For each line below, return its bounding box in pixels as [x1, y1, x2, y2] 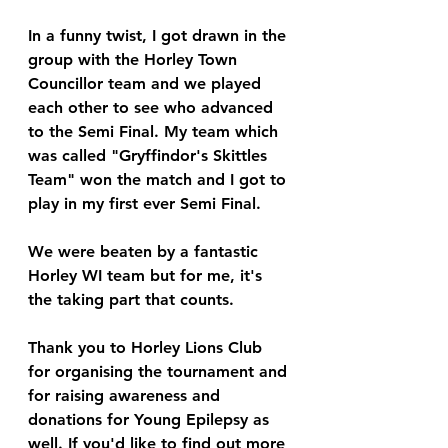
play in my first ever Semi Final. [28, 194, 261, 213]
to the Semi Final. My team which [28, 122, 283, 141]
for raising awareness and [28, 386, 225, 405]
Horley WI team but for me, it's [28, 266, 267, 285]
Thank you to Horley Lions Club [28, 338, 267, 357]
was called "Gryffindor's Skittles [28, 146, 272, 165]
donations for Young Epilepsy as [28, 410, 274, 429]
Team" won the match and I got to [28, 170, 291, 189]
